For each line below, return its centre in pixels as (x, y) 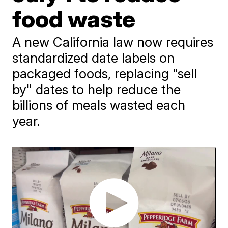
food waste (74, 19)
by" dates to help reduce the (97, 89)
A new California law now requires (113, 42)
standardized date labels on (94, 58)
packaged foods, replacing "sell (105, 74)
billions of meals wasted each (99, 105)
